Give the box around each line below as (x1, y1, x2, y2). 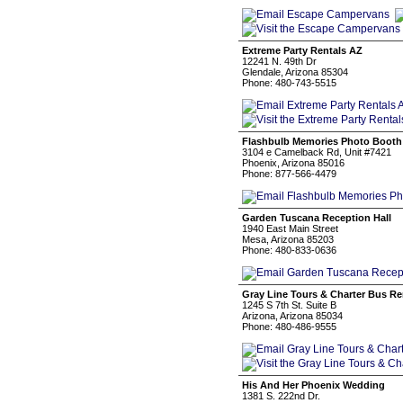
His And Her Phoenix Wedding (242, 380, 385, 390)
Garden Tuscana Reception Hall (242, 212, 391, 223)
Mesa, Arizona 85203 (242, 234, 334, 245)
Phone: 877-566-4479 (242, 168, 336, 179)
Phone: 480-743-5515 (242, 77, 336, 88)
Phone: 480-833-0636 (242, 245, 336, 255)
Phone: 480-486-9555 (242, 321, 336, 332)
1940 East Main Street (242, 223, 338, 234)
